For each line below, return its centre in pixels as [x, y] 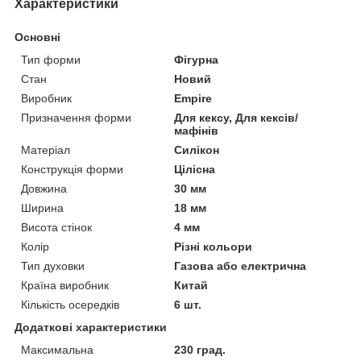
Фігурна [197, 59]
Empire [193, 98]
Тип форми [51, 59]
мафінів [197, 130]
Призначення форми [76, 117]
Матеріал [46, 149]
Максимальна [57, 349]
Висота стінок [56, 227]
